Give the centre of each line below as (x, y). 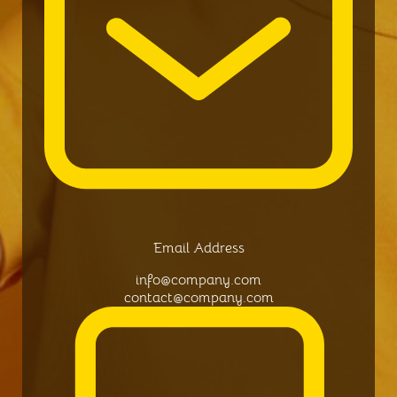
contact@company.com (198, 298)
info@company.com (198, 280)
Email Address (198, 248)
